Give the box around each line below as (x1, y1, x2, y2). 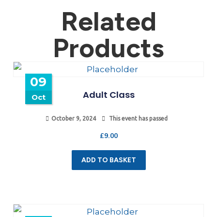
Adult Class (82, 88, 135, 101)
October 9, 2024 (51, 115, 96, 122)
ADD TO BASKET (81, 155, 136, 164)
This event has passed (108, 115, 168, 122)
